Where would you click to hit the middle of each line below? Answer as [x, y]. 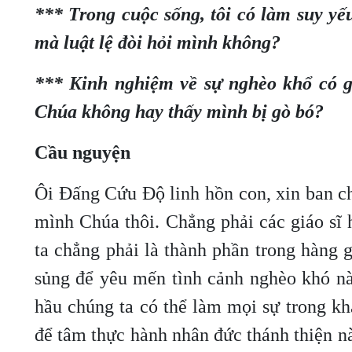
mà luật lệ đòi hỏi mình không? [158, 42]
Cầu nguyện [82, 152]
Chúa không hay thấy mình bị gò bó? [179, 112]
